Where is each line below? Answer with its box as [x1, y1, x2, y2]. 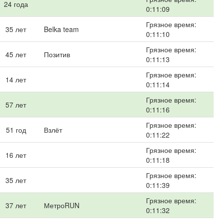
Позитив [44, 49, 70, 59]
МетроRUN [44, 200, 79, 210]
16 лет [5, 150, 26, 160]
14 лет [5, 74, 26, 84]
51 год [5, 125, 26, 135]
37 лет [5, 200, 26, 210]
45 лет [5, 49, 26, 59]
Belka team [44, 24, 79, 34]
